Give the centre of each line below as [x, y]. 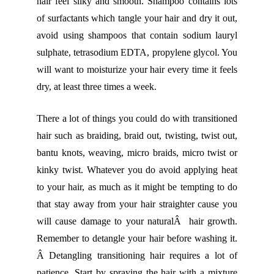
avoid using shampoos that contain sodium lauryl [137, 35]
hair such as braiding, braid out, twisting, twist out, [137, 136]
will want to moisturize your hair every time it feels [137, 70]
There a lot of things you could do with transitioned [137, 119]
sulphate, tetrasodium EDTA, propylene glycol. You [137, 53]
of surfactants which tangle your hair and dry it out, [137, 18]
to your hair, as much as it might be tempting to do [137, 187]
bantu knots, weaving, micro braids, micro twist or [137, 153]
